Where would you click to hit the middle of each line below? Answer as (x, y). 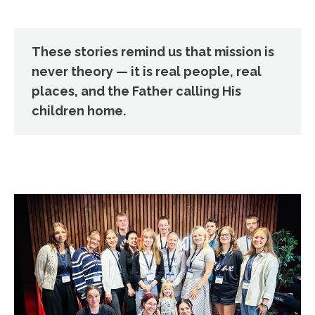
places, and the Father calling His (136, 91)
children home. (79, 110)
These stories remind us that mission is (153, 51)
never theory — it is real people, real (147, 71)
